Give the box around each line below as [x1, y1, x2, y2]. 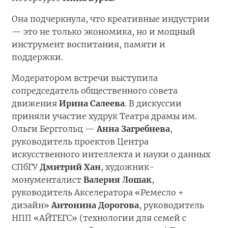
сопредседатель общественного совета [12, 85, 178, 96]
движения [12, 98, 59, 108]
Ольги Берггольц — [12, 123, 97, 134]
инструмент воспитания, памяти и [12, 39, 165, 49]
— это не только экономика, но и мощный [12, 26, 195, 37]
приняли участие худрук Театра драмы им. [12, 110, 197, 121]
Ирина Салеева [59, 98, 125, 108]
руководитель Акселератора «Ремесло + [12, 187, 184, 197]
